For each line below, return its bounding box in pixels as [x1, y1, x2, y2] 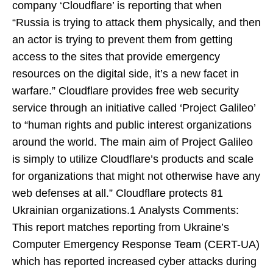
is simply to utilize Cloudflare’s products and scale [12, 153, 253, 165]
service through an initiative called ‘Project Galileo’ [12, 102, 255, 114]
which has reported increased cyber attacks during [12, 255, 257, 268]
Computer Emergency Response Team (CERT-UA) [12, 238, 260, 250]
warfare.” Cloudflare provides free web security [12, 85, 239, 97]
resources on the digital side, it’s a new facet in [12, 68, 239, 80]
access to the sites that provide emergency [12, 51, 220, 63]
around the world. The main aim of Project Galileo [12, 136, 253, 148]
